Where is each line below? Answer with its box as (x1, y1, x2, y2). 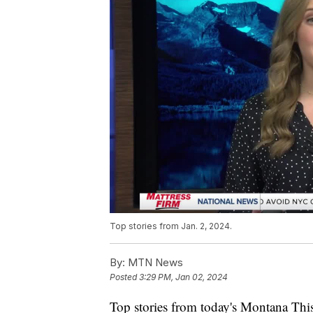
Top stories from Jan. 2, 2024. (110, 221, 232, 232)
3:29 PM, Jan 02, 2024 (139, 272, 228, 283)
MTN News (125, 256, 183, 270)
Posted (110, 272, 139, 283)
